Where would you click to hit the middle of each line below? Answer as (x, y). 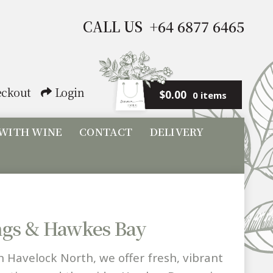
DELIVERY (177, 131)
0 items (209, 95)
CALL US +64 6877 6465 (163, 27)
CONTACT (106, 131)
